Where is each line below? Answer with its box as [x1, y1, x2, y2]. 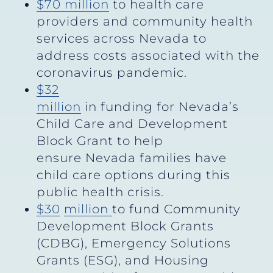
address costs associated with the [37, 48, 260, 63]
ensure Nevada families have [37, 150, 227, 165]
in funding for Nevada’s [81, 99, 239, 114]
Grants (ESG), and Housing [37, 252, 209, 268]
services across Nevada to [37, 30, 207, 46]
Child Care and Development [37, 116, 228, 131]
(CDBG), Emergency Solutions [37, 235, 231, 250]
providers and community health [37, 13, 253, 29]
